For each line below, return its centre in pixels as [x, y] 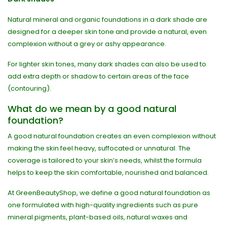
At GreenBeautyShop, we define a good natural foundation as [109, 193]
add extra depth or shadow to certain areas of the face [98, 76]
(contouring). [29, 88]
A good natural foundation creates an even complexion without [112, 136]
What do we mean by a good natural [92, 109]
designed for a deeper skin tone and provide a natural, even [107, 32]
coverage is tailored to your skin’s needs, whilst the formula [105, 160]
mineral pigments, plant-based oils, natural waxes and [98, 217]
